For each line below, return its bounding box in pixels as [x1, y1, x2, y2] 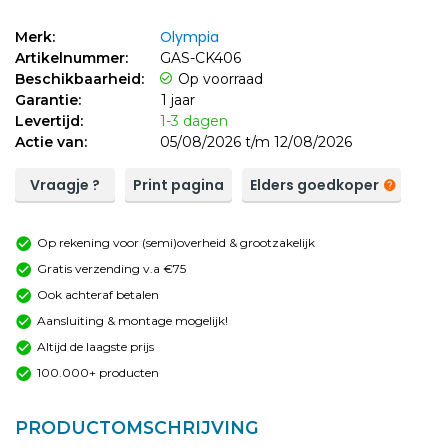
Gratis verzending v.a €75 [37, 260, 186, 276]
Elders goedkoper [250, 174, 379, 195]
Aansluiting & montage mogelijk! [37, 312, 228, 328]
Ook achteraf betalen [37, 286, 159, 302]
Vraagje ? [30, 174, 100, 195]
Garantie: [15, 90, 81, 109]
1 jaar [161, 90, 195, 109]
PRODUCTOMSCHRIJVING [15, 417, 259, 439]
